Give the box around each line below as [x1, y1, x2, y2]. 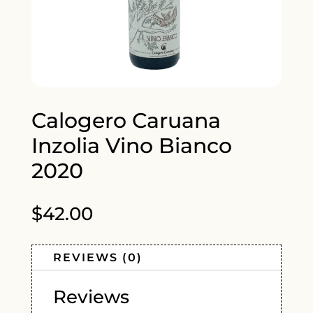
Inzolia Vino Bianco [31, 133, 232, 159]
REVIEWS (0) [52, 251, 143, 265]
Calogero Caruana [31, 108, 221, 134]
